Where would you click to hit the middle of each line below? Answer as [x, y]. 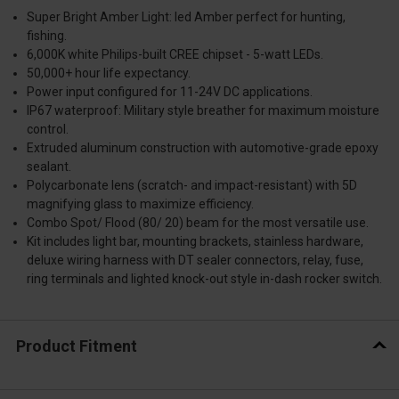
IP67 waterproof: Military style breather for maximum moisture [204, 111]
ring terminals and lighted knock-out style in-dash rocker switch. [205, 279]
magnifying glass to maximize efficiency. [141, 204]
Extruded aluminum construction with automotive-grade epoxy [203, 148]
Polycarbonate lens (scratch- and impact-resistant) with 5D [192, 186]
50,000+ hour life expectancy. [109, 73]
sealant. [49, 167]
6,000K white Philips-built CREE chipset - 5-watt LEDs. [175, 55]
